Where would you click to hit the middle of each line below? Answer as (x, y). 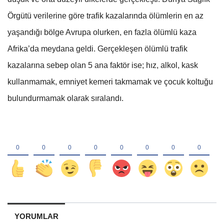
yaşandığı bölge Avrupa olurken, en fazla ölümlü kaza (102, 32)
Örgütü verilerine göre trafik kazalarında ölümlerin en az (105, 15)
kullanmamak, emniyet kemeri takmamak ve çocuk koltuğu (110, 81)
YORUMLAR (36, 216)
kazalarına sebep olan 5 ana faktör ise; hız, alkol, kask (103, 65)
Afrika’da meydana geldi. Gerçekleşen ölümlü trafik (97, 48)
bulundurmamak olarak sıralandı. (65, 98)
